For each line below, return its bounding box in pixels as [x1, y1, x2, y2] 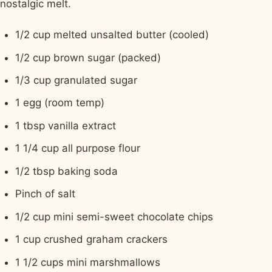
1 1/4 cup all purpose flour [15, 142, 141, 155]
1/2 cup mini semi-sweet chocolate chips [15, 210, 214, 223]
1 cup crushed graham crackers [15, 233, 168, 246]
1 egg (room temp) [15, 97, 105, 109]
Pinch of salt [15, 188, 76, 200]
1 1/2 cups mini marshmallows [15, 256, 161, 268]
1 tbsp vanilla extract [15, 119, 117, 132]
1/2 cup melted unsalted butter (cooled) [15, 29, 209, 41]
